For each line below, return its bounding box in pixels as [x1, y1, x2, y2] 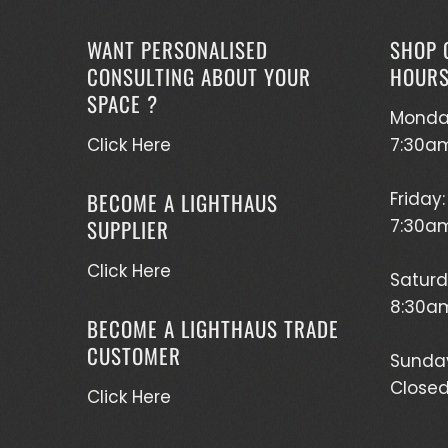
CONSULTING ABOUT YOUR [87, 60, 311, 92]
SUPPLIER [87, 213, 169, 245]
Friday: [389, 186, 445, 211]
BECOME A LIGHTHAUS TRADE [87, 312, 339, 344]
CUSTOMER [87, 339, 181, 371]
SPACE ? [87, 87, 158, 119]
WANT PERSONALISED [87, 33, 268, 65]
